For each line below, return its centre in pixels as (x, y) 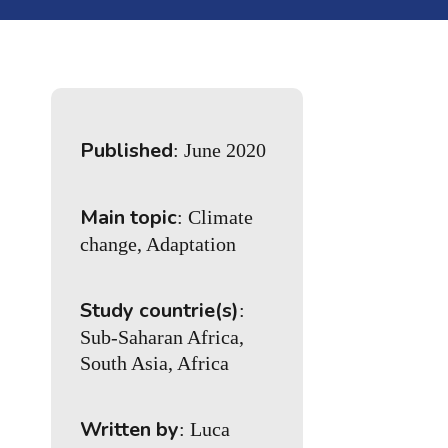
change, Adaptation (158, 244)
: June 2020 (220, 150)
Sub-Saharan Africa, (162, 337)
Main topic (129, 218)
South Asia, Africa (155, 363)
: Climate (215, 217)
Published (127, 151)
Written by (130, 430)
